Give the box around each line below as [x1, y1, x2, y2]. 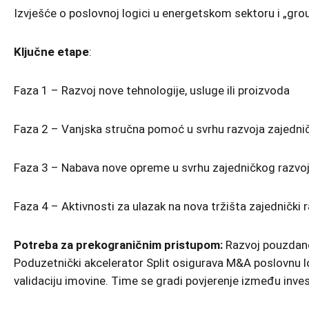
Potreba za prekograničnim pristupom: [14, 238, 223, 252]
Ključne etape [14, 45, 89, 59]
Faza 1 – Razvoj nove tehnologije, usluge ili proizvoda [14, 83, 290, 97]
